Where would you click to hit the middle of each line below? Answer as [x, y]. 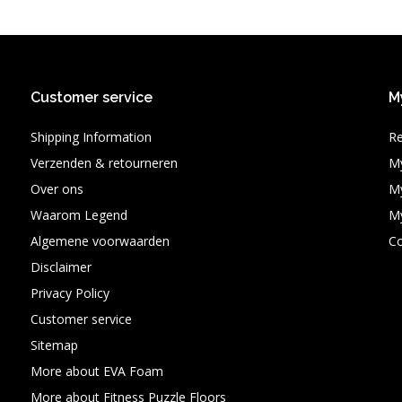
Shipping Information [91, 137]
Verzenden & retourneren [104, 163]
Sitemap [54, 345]
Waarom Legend [79, 215]
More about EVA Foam [96, 371]
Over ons [57, 189]
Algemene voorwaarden [100, 241]
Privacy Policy [70, 293]
